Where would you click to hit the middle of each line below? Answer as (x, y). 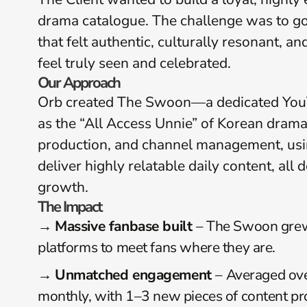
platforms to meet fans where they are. (157, 247)
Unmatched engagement (135, 275)
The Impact (70, 207)
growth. (63, 187)
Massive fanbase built (125, 226)
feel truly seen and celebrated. (134, 63)
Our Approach (79, 83)
